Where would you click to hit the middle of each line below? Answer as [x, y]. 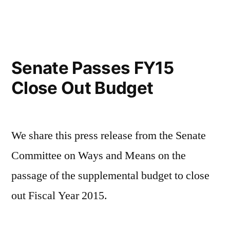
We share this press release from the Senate [109, 136]
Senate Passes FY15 [93, 68]
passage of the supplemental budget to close [110, 176]
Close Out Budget [82, 88]
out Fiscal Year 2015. [59, 196]
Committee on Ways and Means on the [99, 156]
